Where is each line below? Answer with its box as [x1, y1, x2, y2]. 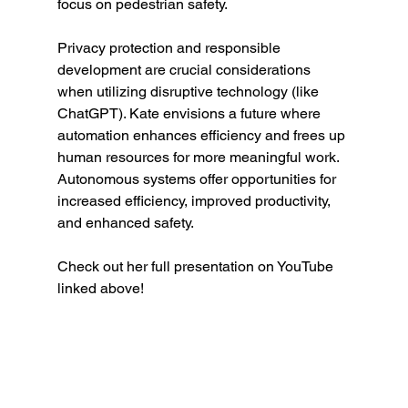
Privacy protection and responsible [56, 39, 284, 57]
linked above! [56, 280, 144, 298]
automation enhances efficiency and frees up [56, 127, 349, 145]
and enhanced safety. [56, 214, 194, 232]
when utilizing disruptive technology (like [56, 83, 322, 101]
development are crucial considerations [56, 61, 314, 79]
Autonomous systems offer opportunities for [56, 170, 340, 189]
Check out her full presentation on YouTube [56, 258, 337, 276]
